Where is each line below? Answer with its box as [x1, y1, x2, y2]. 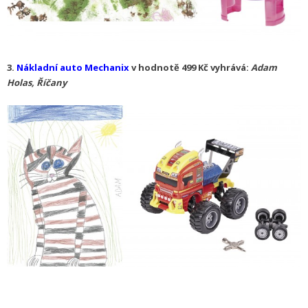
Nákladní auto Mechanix [16, 61, 129, 74]
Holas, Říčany [7, 76, 69, 89]
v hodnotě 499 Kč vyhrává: [129, 61, 251, 74]
